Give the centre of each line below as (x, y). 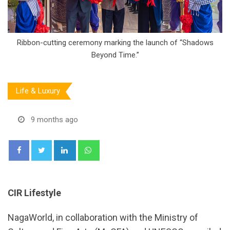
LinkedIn (88, 146)
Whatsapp (115, 146)
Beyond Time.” (115, 55)
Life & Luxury (38, 91)
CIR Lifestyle (34, 193)
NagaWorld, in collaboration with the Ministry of (103, 217)
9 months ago (54, 119)
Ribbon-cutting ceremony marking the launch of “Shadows (115, 42)
